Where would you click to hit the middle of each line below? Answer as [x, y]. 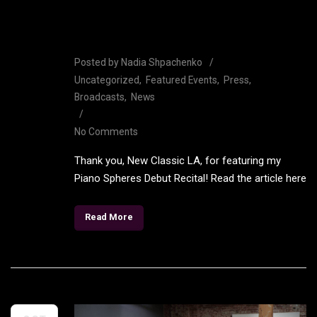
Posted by [98, 62]
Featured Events [181, 80]
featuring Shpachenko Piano [185, 16]
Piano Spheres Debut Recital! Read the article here [190, 178]
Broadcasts [99, 97]
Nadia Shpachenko [162, 62]
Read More [109, 217]
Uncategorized [107, 80]
